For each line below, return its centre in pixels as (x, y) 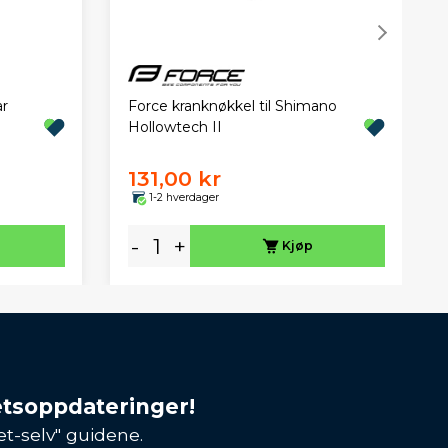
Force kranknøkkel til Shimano (232, 106)
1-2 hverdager (183, 197)
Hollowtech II (174, 127)
